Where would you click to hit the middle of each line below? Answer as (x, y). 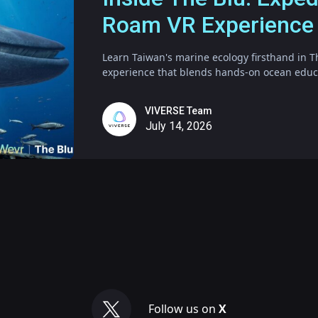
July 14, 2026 (179, 126)
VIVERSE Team (179, 111)
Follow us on (183, 309)
